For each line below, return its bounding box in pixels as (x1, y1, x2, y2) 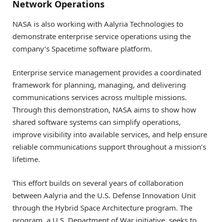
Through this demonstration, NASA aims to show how (12, 104, 196, 114)
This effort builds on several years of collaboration (12, 178, 183, 188)
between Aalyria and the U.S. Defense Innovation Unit (12, 190, 196, 201)
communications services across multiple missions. (12, 92, 187, 102)
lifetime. (12, 154, 40, 164)
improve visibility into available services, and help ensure (12, 129, 207, 139)
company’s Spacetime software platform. (12, 43, 152, 54)
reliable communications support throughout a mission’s (12, 141, 206, 152)
